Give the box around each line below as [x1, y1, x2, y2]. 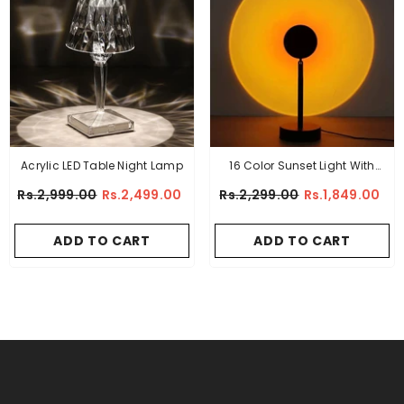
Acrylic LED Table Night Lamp [21, 158, 183, 173]
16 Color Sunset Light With [229, 158, 375, 173]
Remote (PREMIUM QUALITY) [226, 178, 378, 193]
